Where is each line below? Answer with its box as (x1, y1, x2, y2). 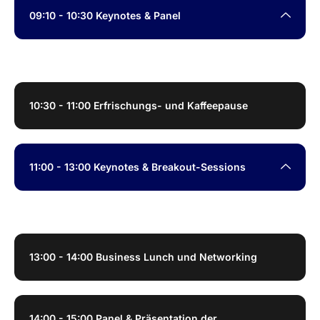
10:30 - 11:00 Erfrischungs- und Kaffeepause (29, 99, 248, 111)
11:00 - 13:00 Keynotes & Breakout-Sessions (29, 160, 246, 173)
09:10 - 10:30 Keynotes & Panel (29, 9, 181, 21)
